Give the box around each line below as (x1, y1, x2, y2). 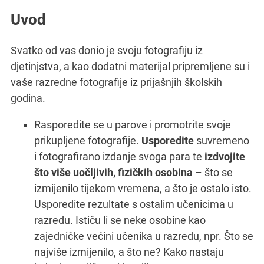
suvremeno (194, 134, 249, 147)
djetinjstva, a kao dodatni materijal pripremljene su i (11, 60, 250, 72)
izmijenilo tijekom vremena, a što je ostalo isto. (34, 181, 252, 194)
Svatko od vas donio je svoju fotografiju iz (11, 44, 203, 57)
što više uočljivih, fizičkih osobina (34, 166, 193, 179)
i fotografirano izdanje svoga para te (34, 150, 204, 163)
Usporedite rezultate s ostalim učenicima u (34, 197, 233, 210)
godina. (11, 91, 45, 104)
